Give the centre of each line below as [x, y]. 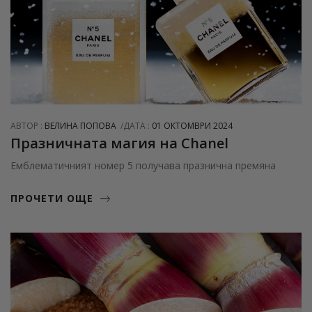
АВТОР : [28, 125]
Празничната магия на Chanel [119, 143]
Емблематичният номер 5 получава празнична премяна [143, 165]
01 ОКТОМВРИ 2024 [192, 125]
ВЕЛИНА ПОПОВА [80, 125]
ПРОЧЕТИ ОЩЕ [52, 198]
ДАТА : [138, 125]
